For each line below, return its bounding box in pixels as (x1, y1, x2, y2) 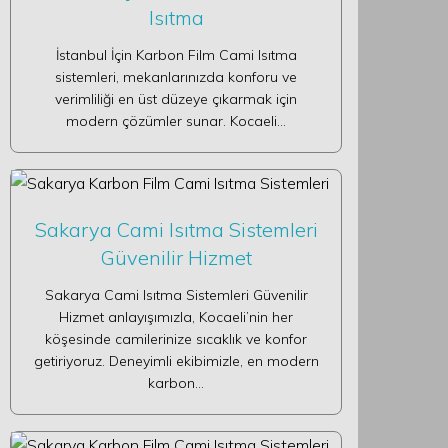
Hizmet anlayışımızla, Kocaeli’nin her (59, 308, 293, 326)
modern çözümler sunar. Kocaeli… (66, 112, 286, 130)
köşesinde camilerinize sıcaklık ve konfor (45, 330, 307, 348)
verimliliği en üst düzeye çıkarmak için (55, 90, 297, 108)
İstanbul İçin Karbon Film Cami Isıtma (55, 46, 297, 64)
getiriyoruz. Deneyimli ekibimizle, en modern (33, 352, 319, 370)
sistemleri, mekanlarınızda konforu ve (55, 68, 297, 86)
